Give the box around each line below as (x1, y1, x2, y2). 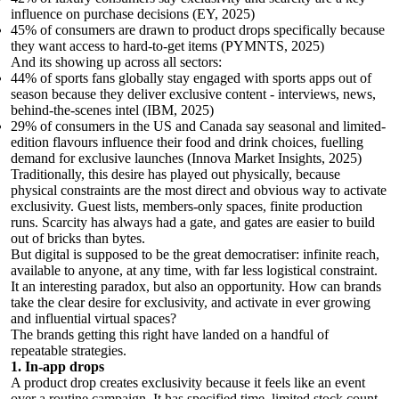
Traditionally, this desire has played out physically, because (11, 166, 340, 182)
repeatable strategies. (11, 342, 126, 358)
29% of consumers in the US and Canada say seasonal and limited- (11, 118, 386, 134)
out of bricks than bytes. (11, 230, 145, 246)
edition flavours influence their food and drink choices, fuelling (11, 134, 363, 150)
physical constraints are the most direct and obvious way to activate (11, 182, 387, 198)
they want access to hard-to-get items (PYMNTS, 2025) (11, 37, 324, 53)
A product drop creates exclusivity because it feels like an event (11, 374, 365, 390)
